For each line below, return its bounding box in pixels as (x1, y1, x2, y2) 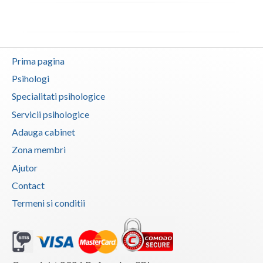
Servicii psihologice (12, 108, 89, 120)
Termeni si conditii (12, 197, 85, 209)
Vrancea (12, 35, 43, 45)
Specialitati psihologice (12, 90, 105, 102)
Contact (12, 180, 45, 191)
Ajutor (12, 161, 38, 173)
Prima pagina (12, 55, 65, 66)
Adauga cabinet (12, 126, 75, 138)
